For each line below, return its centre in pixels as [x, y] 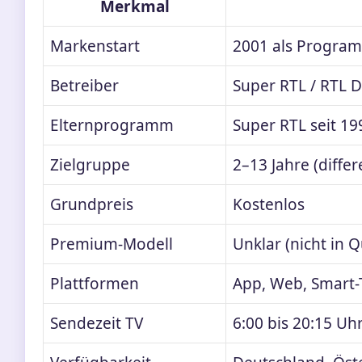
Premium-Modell [112, 244]
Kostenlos [269, 205]
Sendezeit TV [97, 324]
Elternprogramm [112, 126]
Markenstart [95, 46]
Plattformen [95, 284]
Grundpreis [92, 205]
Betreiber [84, 86]
